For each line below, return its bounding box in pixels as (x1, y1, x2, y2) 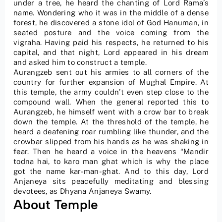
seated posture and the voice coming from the (13, 28, 209, 37)
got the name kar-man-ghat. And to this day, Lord (13, 166, 209, 175)
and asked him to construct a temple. (13, 57, 147, 66)
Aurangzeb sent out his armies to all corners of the (13, 67, 209, 76)
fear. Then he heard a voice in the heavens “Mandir (13, 147, 209, 156)
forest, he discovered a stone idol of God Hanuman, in (13, 18, 209, 27)
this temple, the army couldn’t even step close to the (13, 87, 209, 96)
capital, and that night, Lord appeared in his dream (13, 48, 209, 56)
